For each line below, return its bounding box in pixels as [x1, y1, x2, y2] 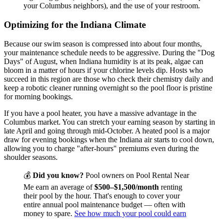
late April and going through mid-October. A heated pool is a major [4, 126, 210, 135]
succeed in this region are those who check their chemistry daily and [4, 74, 213, 83]
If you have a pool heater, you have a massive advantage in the [4, 109, 197, 117]
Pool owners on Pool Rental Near [84, 171, 189, 179]
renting [159, 182, 182, 191]
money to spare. [23, 209, 74, 218]
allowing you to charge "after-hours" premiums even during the [4, 144, 199, 153]
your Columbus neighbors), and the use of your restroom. [23, 1, 200, 10]
